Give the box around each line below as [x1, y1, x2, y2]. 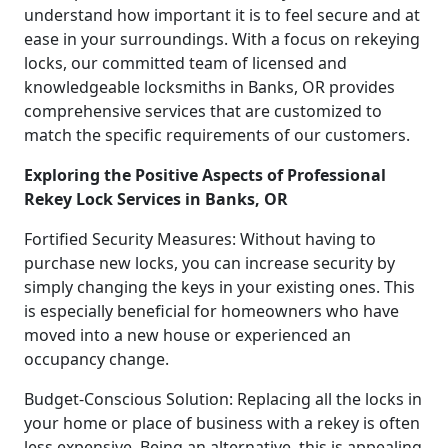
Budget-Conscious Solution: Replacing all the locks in [24, 387, 422, 410]
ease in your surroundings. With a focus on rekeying [24, 27, 420, 50]
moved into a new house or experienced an [24, 323, 351, 346]
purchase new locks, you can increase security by [24, 251, 395, 274]
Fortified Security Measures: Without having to [24, 227, 376, 250]
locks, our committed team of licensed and [24, 51, 347, 74]
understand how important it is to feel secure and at [24, 3, 420, 26]
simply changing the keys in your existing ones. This [24, 275, 415, 298]
